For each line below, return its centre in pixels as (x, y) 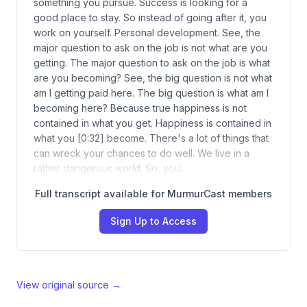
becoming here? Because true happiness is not (140, 108)
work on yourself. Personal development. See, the (147, 33)
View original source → (69, 285)
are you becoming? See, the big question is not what (153, 78)
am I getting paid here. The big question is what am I (151, 93)
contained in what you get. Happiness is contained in (152, 123)
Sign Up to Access (153, 221)
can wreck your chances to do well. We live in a (142, 153)
